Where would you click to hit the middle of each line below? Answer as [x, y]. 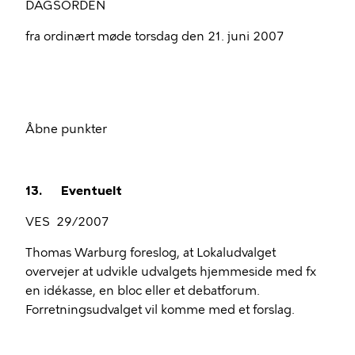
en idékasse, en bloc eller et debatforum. [143, 291]
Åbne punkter [66, 129]
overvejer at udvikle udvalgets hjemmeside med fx [171, 272]
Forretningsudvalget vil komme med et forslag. [160, 310]
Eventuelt [92, 191]
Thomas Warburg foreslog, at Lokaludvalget [151, 253]
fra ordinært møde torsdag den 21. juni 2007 [155, 36]
